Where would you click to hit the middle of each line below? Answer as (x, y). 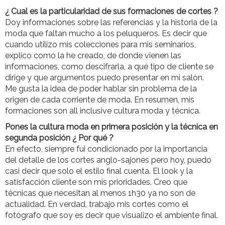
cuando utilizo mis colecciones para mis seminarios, (100, 45)
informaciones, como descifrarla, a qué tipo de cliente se (109, 67)
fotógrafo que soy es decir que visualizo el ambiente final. (111, 215)
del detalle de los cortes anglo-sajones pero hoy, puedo (108, 160)
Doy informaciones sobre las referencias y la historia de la (111, 23)
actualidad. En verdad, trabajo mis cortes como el (97, 204)
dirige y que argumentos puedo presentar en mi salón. (104, 78)
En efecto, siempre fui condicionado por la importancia (106, 149)
